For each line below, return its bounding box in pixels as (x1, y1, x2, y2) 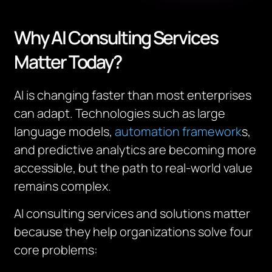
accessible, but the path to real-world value (14, 160, 253, 176)
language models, (14, 123, 115, 140)
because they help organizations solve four (14, 223, 253, 240)
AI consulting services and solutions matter (14, 205, 251, 222)
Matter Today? (14, 49, 122, 74)
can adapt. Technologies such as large (14, 105, 226, 121)
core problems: (14, 242, 98, 258)
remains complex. (14, 178, 112, 194)
